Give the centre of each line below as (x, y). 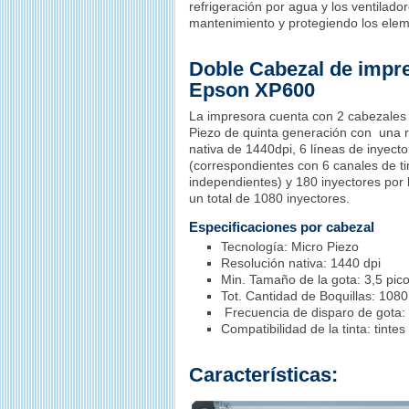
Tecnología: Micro (274, 246)
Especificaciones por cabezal (282, 226)
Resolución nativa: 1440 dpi (301, 262)
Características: (263, 374)
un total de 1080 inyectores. (269, 198)
